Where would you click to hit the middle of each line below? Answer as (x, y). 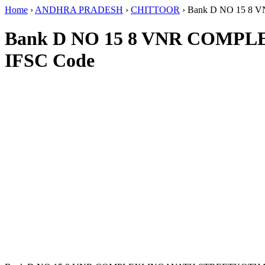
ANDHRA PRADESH (79, 10)
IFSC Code (50, 61)
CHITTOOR (155, 10)
